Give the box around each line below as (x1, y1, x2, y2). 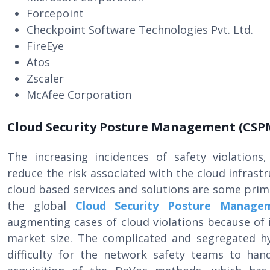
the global (7, 198, 75, 213)
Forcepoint (27, 6, 84, 20)
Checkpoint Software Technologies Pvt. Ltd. (27, 22, 253, 37)
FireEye (27, 39, 64, 53)
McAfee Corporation (27, 87, 131, 102)
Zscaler (27, 71, 64, 86)
